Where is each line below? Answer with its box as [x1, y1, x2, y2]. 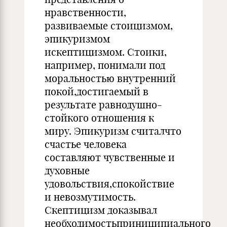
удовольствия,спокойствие [45, 177, 174, 190]
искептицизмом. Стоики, [45, 46, 167, 58]
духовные [45, 164, 90, 177]
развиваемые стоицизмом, [45, 19, 173, 32]
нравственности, [45, 6, 126, 19]
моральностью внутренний [45, 72, 176, 85]
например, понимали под [45, 59, 165, 71]
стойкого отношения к [45, 111, 154, 124]
